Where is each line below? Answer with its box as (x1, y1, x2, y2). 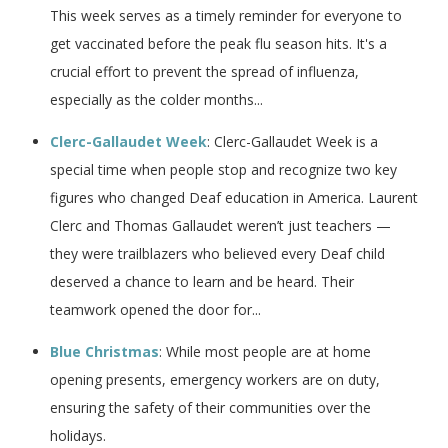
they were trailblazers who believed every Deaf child (50, 243, 385, 263)
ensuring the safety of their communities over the (50, 397, 371, 417)
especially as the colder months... (50, 89, 263, 109)
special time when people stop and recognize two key (50, 159, 397, 179)
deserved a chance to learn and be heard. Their (50, 271, 354, 291)
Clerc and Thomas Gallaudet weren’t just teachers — (50, 215, 391, 235)
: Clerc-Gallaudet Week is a (207, 131, 378, 151)
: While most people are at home (159, 341, 371, 361)
